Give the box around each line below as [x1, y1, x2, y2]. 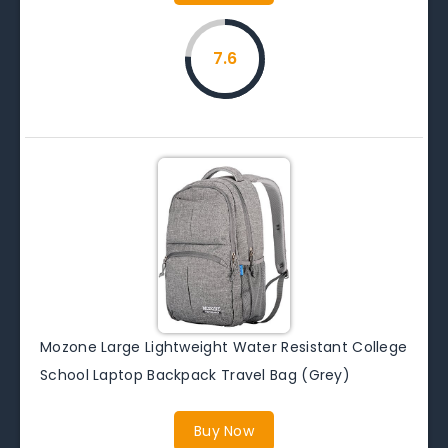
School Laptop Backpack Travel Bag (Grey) [40, 364, 350, 385]
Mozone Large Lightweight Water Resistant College [40, 336, 408, 357]
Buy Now [193, 420, 255, 441]
